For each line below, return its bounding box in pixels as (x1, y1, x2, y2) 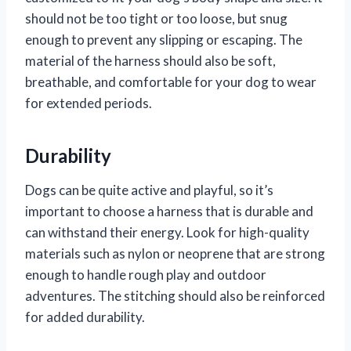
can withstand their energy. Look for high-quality (25, 224, 309, 241)
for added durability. (25, 309, 145, 326)
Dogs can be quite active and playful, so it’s (25, 182, 273, 199)
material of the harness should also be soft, (25, 52, 276, 70)
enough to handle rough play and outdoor (25, 266, 266, 284)
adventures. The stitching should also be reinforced (25, 288, 325, 305)
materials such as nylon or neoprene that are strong (25, 245, 325, 262)
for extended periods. (25, 95, 152, 112)
